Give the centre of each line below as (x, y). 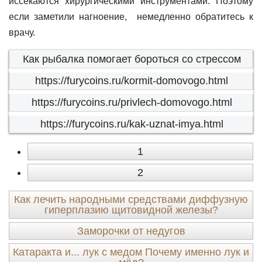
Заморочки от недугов (131, 231)
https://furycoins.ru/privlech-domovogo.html (132, 102)
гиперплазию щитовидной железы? (131, 210)
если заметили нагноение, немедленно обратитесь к (131, 17)
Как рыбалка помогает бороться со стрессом (132, 59)
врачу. (22, 32)
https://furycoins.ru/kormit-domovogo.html (132, 81)
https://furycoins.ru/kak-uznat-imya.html (132, 124)
